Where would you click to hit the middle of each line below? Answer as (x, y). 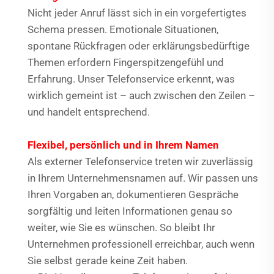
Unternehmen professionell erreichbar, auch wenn (141, 244)
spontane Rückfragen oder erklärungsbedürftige (139, 46)
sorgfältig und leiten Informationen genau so (130, 211)
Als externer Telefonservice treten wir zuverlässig (140, 162)
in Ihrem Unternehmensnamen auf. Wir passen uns (143, 178)
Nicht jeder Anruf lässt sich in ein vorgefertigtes (137, 13)
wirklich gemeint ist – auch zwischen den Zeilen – (141, 96)
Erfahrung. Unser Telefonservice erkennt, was (131, 79)
